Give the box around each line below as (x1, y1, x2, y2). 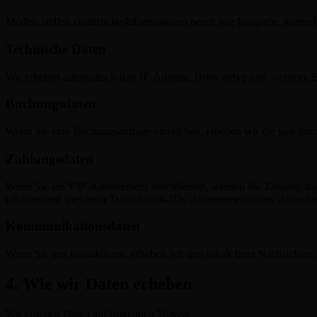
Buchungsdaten (6, 96, 96, 112)
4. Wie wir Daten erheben (6, 274, 192, 293)
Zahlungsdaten (6, 151, 93, 166)
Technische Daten (6, 41, 106, 57)
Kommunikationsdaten (6, 219, 140, 234)
